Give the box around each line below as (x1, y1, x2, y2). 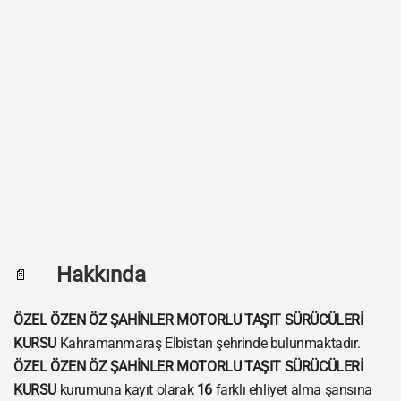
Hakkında (56, 262, 146, 288)
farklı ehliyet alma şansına (212, 381, 372, 399)
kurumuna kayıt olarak (56, 381, 197, 399)
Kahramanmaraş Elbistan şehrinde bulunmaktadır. (56, 335, 361, 353)
